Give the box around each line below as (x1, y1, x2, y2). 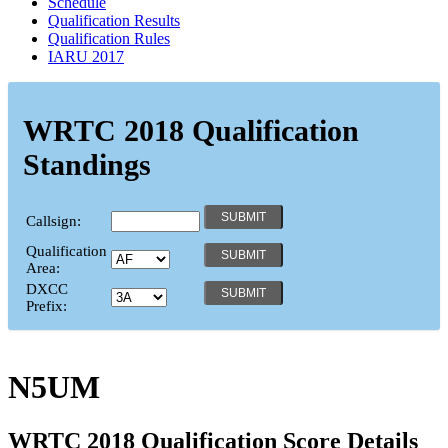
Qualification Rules (48, 29, 170, 47)
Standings (23, 147, 151, 181)
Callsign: (26, 212, 81, 229)
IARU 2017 (48, 47, 124, 65)
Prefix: (26, 297, 67, 314)
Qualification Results (48, 11, 180, 29)
